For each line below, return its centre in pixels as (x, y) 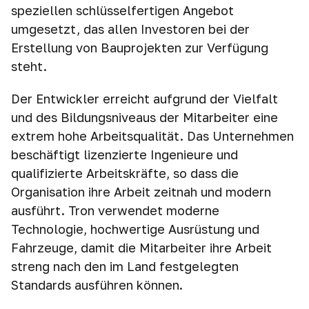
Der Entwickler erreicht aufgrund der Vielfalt (144, 99)
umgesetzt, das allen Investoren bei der (130, 29)
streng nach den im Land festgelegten (125, 266)
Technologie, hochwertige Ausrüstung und (135, 229)
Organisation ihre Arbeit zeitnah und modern (141, 192)
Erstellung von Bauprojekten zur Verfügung (140, 48)
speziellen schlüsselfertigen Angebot (122, 10)
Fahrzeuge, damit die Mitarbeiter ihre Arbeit (141, 248)
